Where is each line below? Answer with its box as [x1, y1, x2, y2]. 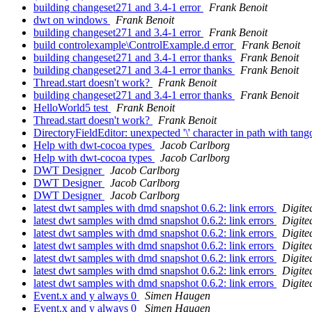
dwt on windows [33, 13, 110, 26]
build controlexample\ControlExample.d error [33, 38, 236, 51]
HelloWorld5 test [33, 101, 111, 114]
